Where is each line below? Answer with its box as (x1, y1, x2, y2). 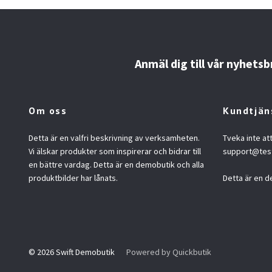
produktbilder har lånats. (29, 172, 118, 183)
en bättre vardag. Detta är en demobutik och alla (29, 158, 204, 170)
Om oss (29, 104, 67, 117)
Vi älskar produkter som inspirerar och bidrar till (29, 145, 201, 157)
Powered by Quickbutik (126, 246, 211, 257)
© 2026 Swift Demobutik (29, 246, 117, 257)
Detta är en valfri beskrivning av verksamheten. (29, 132, 200, 143)
